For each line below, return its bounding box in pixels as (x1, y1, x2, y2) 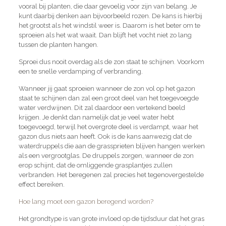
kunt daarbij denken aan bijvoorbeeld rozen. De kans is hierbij (18, 12, 202, 20)
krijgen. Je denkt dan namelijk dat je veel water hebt (18, 113, 174, 121)
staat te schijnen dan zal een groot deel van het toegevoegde (18, 94, 199, 102)
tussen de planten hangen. (18, 40, 98, 48)
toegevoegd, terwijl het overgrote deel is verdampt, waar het (18, 123, 198, 131)
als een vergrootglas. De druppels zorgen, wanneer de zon (18, 151, 194, 159)
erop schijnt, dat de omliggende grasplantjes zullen (18, 161, 173, 169)
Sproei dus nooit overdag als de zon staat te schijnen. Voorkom (18, 58, 204, 66)
